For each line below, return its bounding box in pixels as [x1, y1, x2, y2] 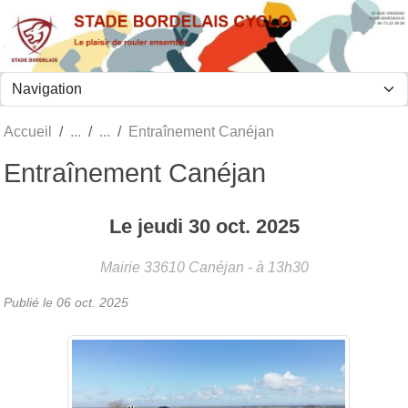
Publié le [4, 294, 56, 310]
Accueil [4, 123, 52, 139]
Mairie [99, 259, 140, 275]
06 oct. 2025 [56, 294, 128, 310]
